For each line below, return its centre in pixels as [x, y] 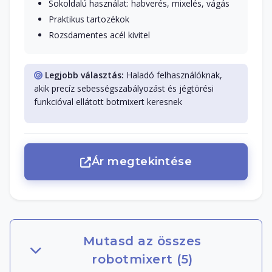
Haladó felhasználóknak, [173, 75]
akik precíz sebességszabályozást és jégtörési [124, 89]
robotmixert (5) [142, 259]
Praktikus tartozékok [89, 19]
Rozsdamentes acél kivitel [99, 35]
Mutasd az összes [142, 241]
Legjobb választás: [84, 75]
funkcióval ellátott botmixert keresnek [108, 102]
